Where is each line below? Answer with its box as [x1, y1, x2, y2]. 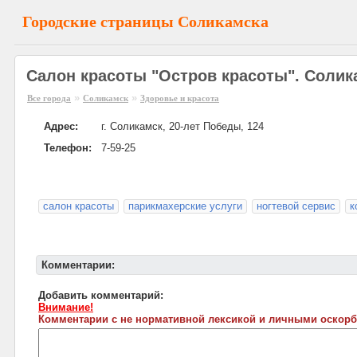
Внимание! [38, 301, 93, 313]
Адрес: [44, 120, 78, 132]
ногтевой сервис [257, 200, 335, 212]
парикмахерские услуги [128, 200, 242, 212]
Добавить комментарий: [38, 289, 163, 301]
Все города [27, 93, 71, 103]
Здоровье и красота [140, 93, 219, 103]
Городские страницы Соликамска [22, 13, 269, 30]
